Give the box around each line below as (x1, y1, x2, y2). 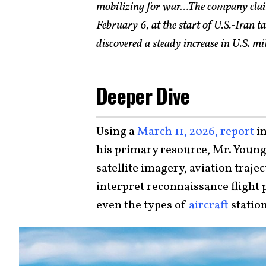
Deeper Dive (96, 80, 190, 110)
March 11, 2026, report (137, 123, 254, 140)
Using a (96, 123, 137, 140)
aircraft (189, 197, 229, 214)
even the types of (96, 197, 189, 214)
